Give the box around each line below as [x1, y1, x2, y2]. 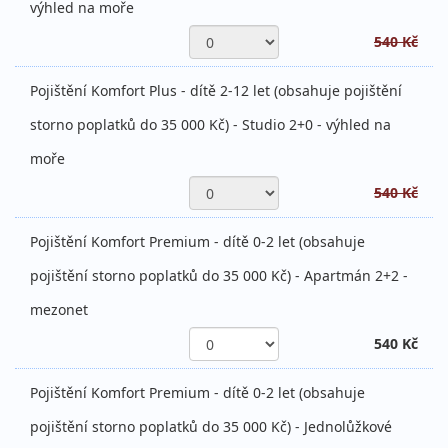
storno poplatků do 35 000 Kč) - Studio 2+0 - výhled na [30, 115, 391, 135]
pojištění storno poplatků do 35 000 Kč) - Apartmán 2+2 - [30, 266, 408, 286]
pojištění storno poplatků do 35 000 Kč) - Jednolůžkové [30, 417, 392, 437]
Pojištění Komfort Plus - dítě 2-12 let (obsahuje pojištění [30, 81, 402, 101]
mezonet [30, 300, 88, 320]
